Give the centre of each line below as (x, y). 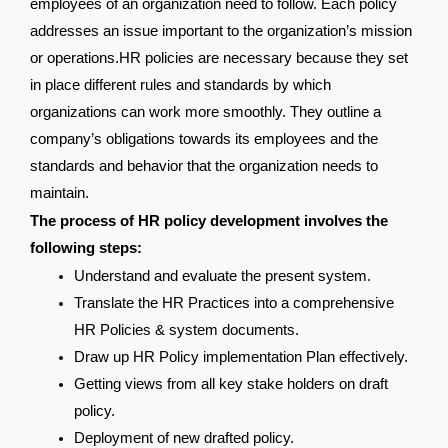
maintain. (59, 192)
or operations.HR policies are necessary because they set (219, 57)
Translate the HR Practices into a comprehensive (233, 303)
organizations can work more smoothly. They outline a (205, 111)
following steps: (86, 248)
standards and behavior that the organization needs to (204, 165)
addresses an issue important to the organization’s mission (221, 30)
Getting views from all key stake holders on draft (230, 384)
